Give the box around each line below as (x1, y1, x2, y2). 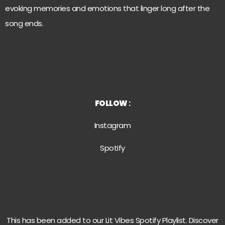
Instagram (94, 120, 131, 131)
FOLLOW (94, 97, 129, 108)
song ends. (5, 18, 43, 29)
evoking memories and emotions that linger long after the (5, 3, 209, 14)
